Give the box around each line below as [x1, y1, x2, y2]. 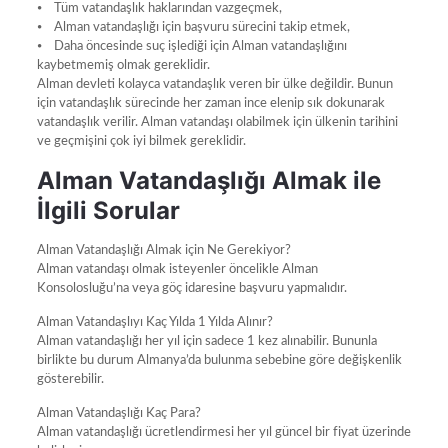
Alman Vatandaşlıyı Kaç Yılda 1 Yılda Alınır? [36, 315, 273, 329]
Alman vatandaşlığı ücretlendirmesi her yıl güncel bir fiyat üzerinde [36, 425, 411, 439]
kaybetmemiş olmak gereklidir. [36, 58, 210, 72]
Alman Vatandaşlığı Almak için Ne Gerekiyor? [36, 243, 291, 257]
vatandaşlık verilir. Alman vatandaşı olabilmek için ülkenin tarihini [36, 115, 398, 129]
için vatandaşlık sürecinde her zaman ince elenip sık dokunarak [36, 96, 385, 110]
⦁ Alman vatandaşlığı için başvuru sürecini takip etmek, [36, 20, 350, 34]
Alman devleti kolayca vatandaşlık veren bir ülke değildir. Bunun [36, 77, 393, 91]
